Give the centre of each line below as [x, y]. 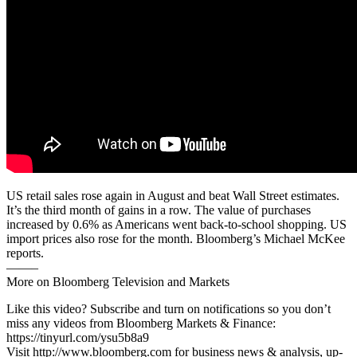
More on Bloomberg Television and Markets [118, 281]
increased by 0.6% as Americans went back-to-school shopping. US [177, 224]
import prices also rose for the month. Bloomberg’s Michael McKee [176, 238]
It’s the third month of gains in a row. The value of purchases [159, 210]
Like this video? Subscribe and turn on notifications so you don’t [169, 308]
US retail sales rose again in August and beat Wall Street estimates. [173, 195]
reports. [25, 253]
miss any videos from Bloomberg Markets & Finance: [141, 323]
